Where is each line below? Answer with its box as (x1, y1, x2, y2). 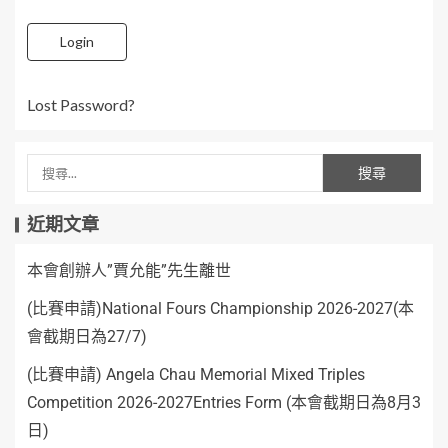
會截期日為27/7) (27, 327, 147, 346)
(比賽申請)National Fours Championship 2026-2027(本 (27, 299, 414, 318)
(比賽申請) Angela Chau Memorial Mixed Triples (27, 365, 365, 384)
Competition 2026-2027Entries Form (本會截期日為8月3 (27, 393, 421, 412)
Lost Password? (27, 95, 135, 114)
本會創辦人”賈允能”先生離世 (27, 261, 231, 280)
